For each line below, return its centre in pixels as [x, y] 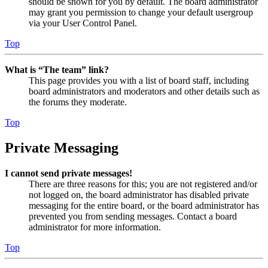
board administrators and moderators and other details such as [144, 91]
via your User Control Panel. [83, 23]
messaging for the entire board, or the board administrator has [144, 205]
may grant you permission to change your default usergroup [141, 12]
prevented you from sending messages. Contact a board [133, 216]
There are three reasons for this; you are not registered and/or [143, 184]
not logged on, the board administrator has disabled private [139, 194]
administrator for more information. [95, 227]
